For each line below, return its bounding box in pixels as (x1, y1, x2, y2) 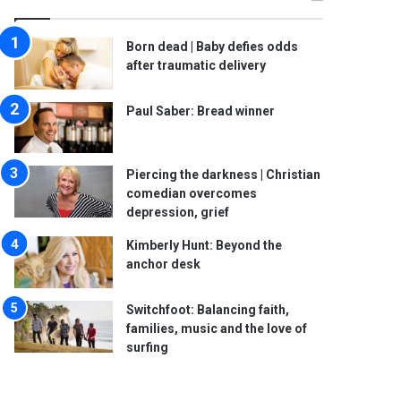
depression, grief (126, 205, 230, 220)
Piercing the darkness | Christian (126, 167, 321, 183)
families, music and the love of (126, 320, 308, 336)
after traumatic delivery (126, 58, 267, 73)
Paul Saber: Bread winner (126, 103, 276, 118)
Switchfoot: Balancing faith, (126, 302, 290, 317)
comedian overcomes (126, 186, 258, 201)
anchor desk (126, 257, 201, 272)
